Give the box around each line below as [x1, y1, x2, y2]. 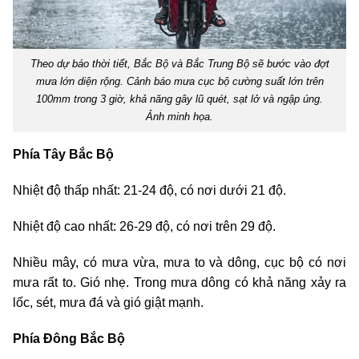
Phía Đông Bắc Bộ [13, 332, 125, 346]
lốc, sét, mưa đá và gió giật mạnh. [13, 296, 204, 310]
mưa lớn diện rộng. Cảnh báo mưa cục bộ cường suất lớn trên [35, 75, 324, 88]
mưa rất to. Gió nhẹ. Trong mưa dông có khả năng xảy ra [13, 276, 346, 290]
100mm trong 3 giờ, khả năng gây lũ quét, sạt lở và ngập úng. [36, 93, 323, 106]
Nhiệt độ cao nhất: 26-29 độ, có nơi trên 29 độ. [13, 220, 276, 234]
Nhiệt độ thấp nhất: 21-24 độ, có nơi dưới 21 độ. [13, 184, 286, 198]
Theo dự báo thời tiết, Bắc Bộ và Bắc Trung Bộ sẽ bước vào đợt [30, 58, 329, 71]
